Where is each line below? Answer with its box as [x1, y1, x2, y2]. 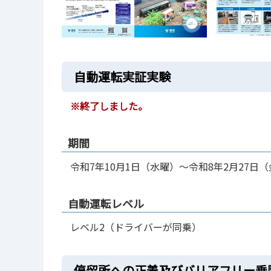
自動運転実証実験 [74, 68, 171, 86]
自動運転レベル [68, 195, 144, 211]
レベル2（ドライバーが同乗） [70, 219, 201, 234]
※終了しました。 [70, 99, 148, 114]
